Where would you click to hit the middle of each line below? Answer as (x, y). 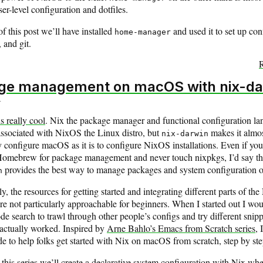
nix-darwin (185, 133)
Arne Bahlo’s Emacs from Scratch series (181, 228)
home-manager (143, 32)
